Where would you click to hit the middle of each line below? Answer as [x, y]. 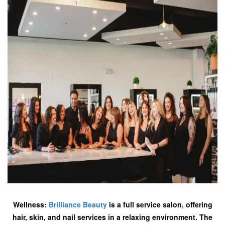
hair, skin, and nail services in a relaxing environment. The [113, 217]
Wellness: [31, 204]
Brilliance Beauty [78, 204]
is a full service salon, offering [159, 204]
